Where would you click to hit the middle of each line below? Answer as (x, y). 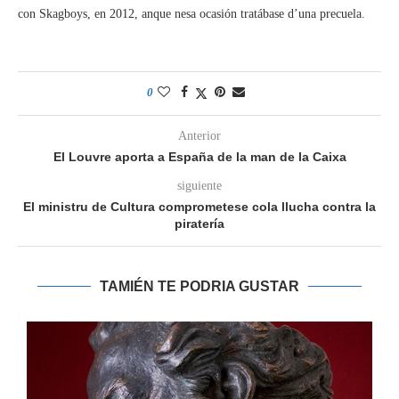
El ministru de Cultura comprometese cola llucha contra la (199, 207)
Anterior (199, 136)
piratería (199, 224)
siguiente (199, 186)
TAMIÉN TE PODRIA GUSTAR (199, 287)
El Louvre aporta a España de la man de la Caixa (199, 157)
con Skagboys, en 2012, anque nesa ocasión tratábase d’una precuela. (191, 14)
